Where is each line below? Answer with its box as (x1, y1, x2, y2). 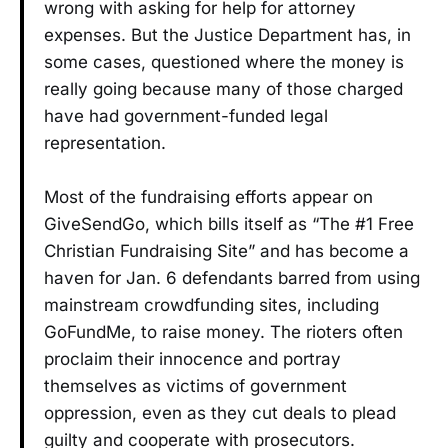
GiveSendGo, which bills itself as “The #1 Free (44, 213, 414, 234)
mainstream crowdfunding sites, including (44, 294, 379, 315)
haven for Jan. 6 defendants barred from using (44, 267, 420, 288)
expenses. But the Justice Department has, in (44, 24, 411, 45)
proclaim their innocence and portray (44, 348, 341, 369)
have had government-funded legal (44, 105, 328, 126)
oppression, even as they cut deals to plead (44, 402, 396, 423)
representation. (44, 132, 166, 153)
